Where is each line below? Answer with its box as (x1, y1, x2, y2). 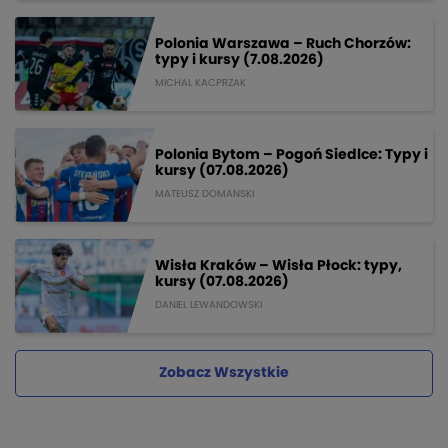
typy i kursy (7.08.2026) (155, 53, 324, 68)
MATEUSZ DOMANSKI (155, 189, 254, 200)
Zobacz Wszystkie (159, 365, 289, 380)
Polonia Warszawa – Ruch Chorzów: (155, 37, 411, 52)
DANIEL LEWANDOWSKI (155, 300, 262, 311)
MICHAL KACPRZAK (155, 78, 246, 89)
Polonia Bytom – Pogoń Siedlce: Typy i (155, 148, 428, 163)
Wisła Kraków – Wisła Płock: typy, (155, 259, 402, 274)
